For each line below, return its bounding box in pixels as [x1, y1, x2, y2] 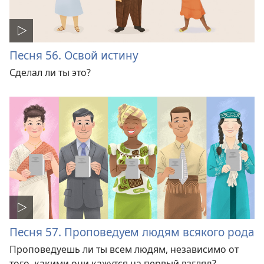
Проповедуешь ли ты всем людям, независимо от [9, 243, 239, 256]
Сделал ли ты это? [9, 66, 91, 80]
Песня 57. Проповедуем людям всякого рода [9, 224, 255, 240]
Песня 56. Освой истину [9, 47, 138, 64]
